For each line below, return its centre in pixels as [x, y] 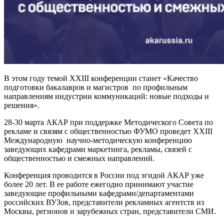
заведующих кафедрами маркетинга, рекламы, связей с [98, 149]
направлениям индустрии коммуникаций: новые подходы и [106, 96]
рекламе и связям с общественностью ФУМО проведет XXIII [108, 131]
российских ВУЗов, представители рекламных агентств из [104, 202]
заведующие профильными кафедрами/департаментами [99, 193]
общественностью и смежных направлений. [79, 158]
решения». [22, 105]
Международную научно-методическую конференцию [98, 140]
